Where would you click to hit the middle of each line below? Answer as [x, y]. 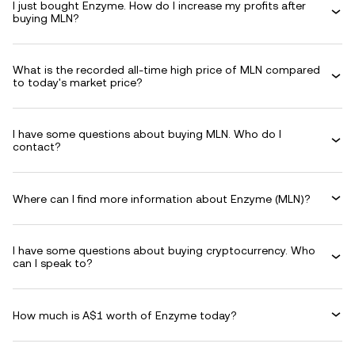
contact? [37, 147]
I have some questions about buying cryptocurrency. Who [164, 250]
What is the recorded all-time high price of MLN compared [166, 70]
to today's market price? [78, 82]
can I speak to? [53, 263]
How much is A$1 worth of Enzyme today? [125, 315]
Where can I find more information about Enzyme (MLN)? [162, 198]
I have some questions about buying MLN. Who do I [147, 134]
